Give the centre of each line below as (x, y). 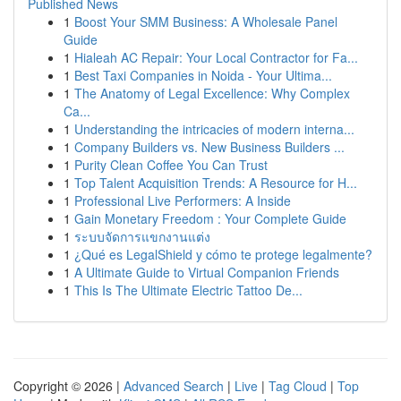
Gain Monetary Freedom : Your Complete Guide (210, 218)
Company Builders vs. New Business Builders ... (209, 147)
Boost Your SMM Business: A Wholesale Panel (206, 21)
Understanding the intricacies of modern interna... (214, 129)
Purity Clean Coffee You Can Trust (171, 165)
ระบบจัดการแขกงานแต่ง (142, 236)
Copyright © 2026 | (68, 386)
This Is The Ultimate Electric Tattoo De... (188, 290)
